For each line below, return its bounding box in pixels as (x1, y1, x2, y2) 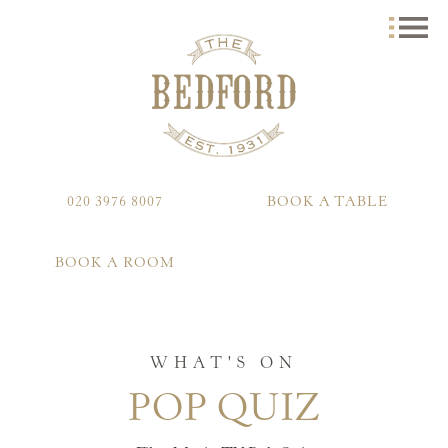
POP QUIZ (127, 392, 321, 431)
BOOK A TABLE (267, 196, 389, 211)
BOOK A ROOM (54, 257, 175, 272)
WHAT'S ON (150, 356, 298, 373)
